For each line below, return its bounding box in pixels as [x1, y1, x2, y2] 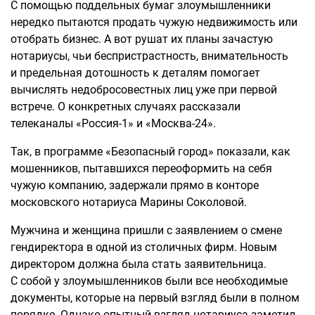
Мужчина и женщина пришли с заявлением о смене [11, 224, 282, 237]
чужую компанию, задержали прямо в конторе [11, 179, 259, 192]
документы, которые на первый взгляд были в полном [11, 291, 300, 304]
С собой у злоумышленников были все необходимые [11, 274, 288, 288]
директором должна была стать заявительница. [11, 257, 266, 271]
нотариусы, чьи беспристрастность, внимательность [11, 49, 288, 63]
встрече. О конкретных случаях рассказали [11, 100, 240, 113]
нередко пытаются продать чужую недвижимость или [11, 15, 297, 29]
